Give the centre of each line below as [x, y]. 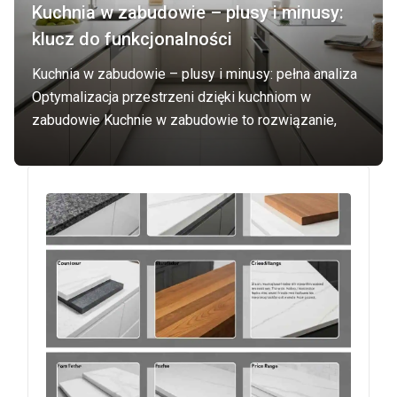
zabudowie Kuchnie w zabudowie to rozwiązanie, [184, 120]
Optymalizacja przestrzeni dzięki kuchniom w [171, 97]
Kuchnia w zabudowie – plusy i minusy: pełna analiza [195, 74]
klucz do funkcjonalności [132, 39]
